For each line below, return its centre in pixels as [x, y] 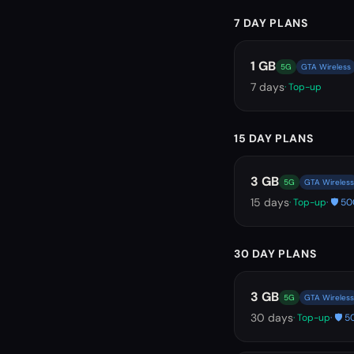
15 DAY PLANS [274, 138]
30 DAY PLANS [275, 254]
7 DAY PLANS [271, 23]
